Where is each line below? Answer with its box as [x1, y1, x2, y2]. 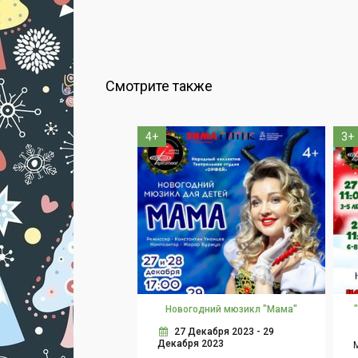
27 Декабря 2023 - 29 [174, 326, 274, 338]
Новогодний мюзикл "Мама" [165, 304, 297, 316]
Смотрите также [105, 78, 213, 95]
